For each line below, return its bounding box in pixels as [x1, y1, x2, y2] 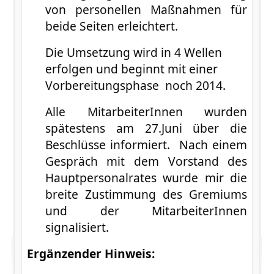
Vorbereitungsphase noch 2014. [45, 76, 226, 94]
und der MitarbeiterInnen [45, 202, 248, 219]
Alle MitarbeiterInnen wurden [45, 103, 248, 120]
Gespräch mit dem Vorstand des [45, 152, 248, 169]
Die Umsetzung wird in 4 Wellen [45, 43, 222, 61]
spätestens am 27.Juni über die [45, 119, 248, 136]
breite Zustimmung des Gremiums [45, 185, 248, 202]
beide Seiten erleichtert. [45, 17, 178, 34]
